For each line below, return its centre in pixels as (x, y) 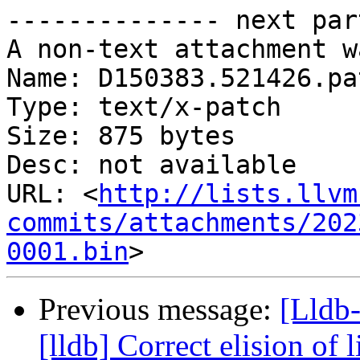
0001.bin (67, 252)
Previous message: (159, 309)
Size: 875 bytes (121, 136)
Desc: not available (151, 165)
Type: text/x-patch (144, 107)
